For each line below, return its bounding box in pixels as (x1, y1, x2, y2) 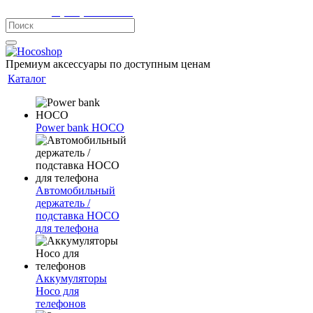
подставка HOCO (36, 210, 119, 221)
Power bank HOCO (36, 122, 124, 133)
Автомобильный (36, 184, 115, 196)
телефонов (36, 298, 86, 310)
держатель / (36, 197, 90, 209)
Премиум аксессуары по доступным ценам (6, 58, 210, 70)
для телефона (36, 222, 99, 234)
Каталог (8, 73, 46, 85)
